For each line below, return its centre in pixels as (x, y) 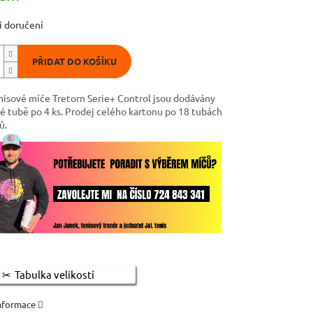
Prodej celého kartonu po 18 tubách (143, 111)
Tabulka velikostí (54, 275)
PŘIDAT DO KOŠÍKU (74, 61)
